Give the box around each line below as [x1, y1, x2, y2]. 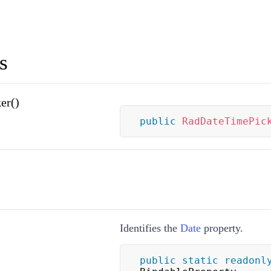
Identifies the [119, 222, 180, 235]
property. [200, 222, 243, 235]
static [181, 255, 218, 267]
